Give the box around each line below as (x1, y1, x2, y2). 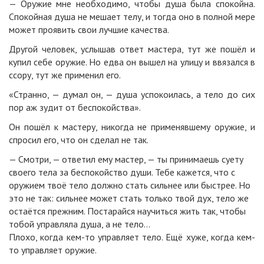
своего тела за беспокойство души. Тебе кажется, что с (9, 166, 235, 179)
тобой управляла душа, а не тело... (9, 218, 150, 230)
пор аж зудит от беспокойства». (9, 101, 141, 114)
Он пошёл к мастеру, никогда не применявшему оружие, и (9, 121, 255, 133)
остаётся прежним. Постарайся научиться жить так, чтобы (9, 205, 246, 217)
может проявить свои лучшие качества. (9, 24, 169, 36)
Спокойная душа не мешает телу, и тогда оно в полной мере (9, 11, 255, 23)
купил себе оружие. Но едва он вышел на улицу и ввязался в (9, 56, 255, 68)
